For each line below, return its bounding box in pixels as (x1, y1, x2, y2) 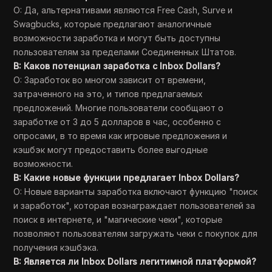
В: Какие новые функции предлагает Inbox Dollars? (13, 172, 240, 183)
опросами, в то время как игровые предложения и (13, 131, 228, 141)
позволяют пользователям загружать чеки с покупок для (13, 228, 258, 239)
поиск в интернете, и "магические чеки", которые (13, 214, 223, 225)
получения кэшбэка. (13, 242, 99, 253)
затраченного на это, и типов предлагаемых (13, 89, 203, 99)
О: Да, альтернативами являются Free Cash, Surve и (13, 5, 233, 15)
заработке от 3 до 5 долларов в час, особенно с (13, 117, 222, 127)
